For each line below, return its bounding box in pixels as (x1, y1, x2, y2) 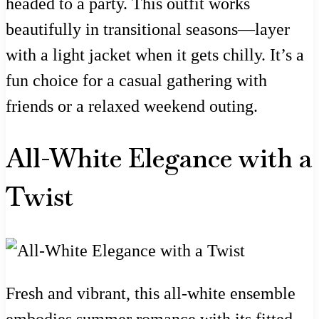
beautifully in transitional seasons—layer (6, 19, 290, 38)
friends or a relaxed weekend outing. (6, 96, 258, 115)
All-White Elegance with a (6, 142, 312, 176)
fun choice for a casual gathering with (6, 70, 267, 90)
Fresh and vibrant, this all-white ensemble (6, 284, 296, 303)
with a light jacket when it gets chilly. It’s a (6, 45, 304, 64)
